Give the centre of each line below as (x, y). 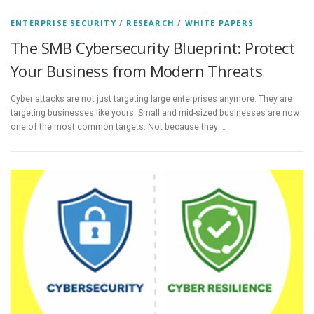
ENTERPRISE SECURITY (63, 23)
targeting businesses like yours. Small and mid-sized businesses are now (155, 113)
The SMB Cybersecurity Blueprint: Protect (152, 48)
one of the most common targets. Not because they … (118, 127)
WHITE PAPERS (219, 23)
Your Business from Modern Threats (137, 71)
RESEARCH (151, 23)
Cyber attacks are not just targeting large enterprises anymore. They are (151, 99)
